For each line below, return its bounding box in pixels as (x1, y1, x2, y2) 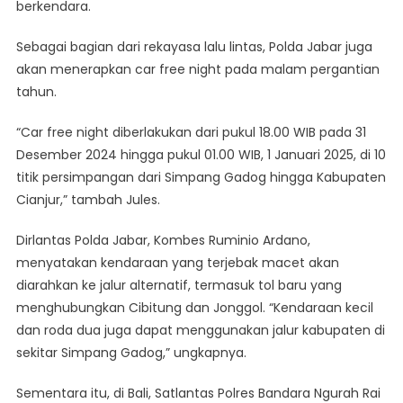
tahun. (15, 82, 57, 101)
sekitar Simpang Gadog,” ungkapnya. (15, 343, 246, 362)
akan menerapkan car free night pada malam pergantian (15, 59, 380, 78)
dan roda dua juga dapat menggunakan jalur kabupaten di (15, 320, 385, 339)
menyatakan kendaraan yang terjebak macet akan (15, 253, 339, 272)
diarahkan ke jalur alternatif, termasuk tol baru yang (15, 275, 342, 294)
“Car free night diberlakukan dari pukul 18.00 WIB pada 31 (15, 122, 366, 141)
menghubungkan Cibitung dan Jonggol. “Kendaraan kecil (15, 298, 373, 317)
